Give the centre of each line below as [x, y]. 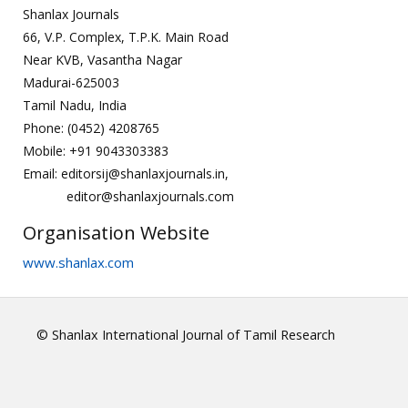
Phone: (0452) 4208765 [91, 127]
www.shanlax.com [78, 262]
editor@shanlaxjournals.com [128, 196]
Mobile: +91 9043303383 [96, 150]
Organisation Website [116, 232]
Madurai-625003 [71, 82]
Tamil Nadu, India [75, 105]
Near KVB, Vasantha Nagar [102, 59]
